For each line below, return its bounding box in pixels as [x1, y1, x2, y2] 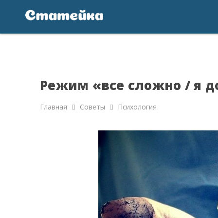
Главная [40, 102, 67, 111]
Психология [118, 102, 157, 111]
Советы [80, 102, 105, 111]
